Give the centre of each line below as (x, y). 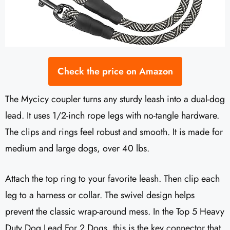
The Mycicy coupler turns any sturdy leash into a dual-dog (115, 99)
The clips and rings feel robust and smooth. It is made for (114, 132)
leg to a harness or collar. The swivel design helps (100, 195)
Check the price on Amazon (115, 72)
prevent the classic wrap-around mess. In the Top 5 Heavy (115, 212)
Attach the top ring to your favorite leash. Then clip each (112, 179)
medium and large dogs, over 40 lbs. (77, 149)
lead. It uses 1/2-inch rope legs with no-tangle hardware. (112, 116)
